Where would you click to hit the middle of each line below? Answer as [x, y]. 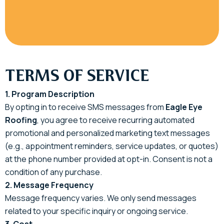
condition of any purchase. [53, 172]
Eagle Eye [184, 107]
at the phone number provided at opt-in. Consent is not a [109, 159]
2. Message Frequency [49, 185]
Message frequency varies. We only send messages [101, 198]
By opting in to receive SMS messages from [85, 107]
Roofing [21, 120]
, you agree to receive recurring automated [116, 120]
